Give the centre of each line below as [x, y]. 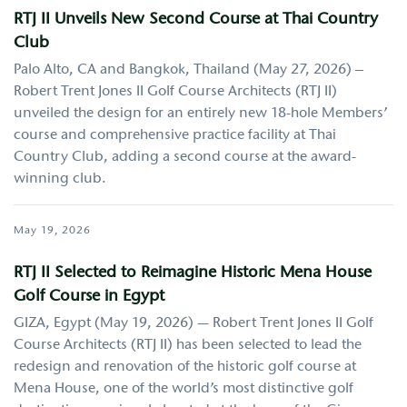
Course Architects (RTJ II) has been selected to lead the [188, 345]
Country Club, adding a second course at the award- [185, 158]
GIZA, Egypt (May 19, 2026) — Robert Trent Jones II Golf [194, 323]
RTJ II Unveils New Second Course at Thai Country [196, 20]
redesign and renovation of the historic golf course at [185, 367]
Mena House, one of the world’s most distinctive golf [184, 388]
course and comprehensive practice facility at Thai [175, 136]
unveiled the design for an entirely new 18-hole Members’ [201, 114]
